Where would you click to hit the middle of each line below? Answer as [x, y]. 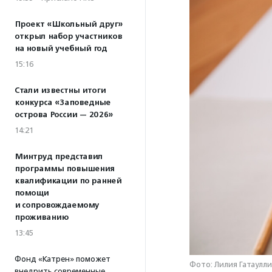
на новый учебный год [61, 49]
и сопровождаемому [57, 205]
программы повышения [64, 169]
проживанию [42, 217]
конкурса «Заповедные [63, 103]
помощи [32, 193]
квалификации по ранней [68, 181]
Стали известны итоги [60, 90]
